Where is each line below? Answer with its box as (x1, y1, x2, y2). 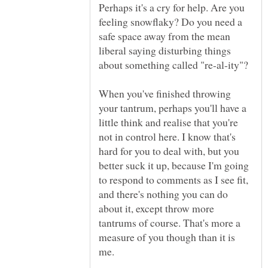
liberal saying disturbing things (99, 43, 231, 58)
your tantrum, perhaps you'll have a (99, 100, 246, 115)
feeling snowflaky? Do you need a (99, 14, 242, 29)
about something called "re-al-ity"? (99, 57, 248, 72)
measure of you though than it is (99, 230, 235, 245)
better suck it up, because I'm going (99, 158, 249, 173)
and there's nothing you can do (99, 187, 228, 202)
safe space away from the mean (99, 29, 230, 44)
